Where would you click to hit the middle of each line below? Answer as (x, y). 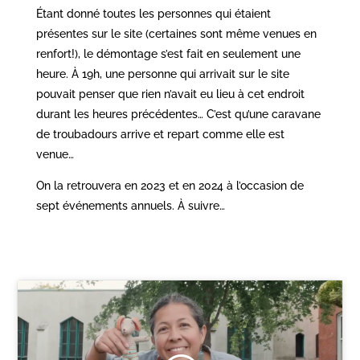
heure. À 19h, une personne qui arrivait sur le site (162, 74)
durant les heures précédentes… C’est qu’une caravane (178, 114)
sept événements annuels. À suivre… (130, 206)
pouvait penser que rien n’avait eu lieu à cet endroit (170, 94)
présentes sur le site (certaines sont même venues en (176, 34)
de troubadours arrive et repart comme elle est (160, 134)
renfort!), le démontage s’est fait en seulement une (168, 54)
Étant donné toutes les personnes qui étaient (153, 14)
